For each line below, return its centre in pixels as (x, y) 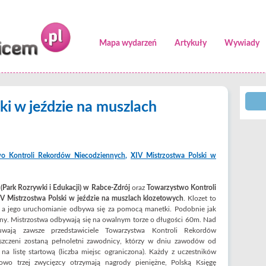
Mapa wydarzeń (128, 43)
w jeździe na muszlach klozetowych (126, 198)
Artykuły (191, 43)
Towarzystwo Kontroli (181, 188)
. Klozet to (200, 198)
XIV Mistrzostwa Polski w (173, 156)
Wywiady (242, 43)
